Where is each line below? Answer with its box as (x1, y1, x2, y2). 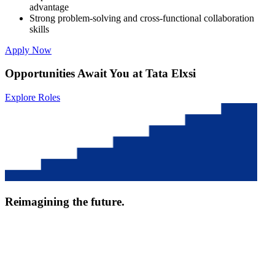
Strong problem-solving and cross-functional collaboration (29, 12, 254, 23)
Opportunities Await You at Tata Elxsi (5, 67, 196, 80)
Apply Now (5, 44, 52, 55)
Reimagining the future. (5, 195, 125, 208)
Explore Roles (5, 92, 60, 103)
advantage (29, 1, 69, 12)
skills (29, 23, 49, 34)
